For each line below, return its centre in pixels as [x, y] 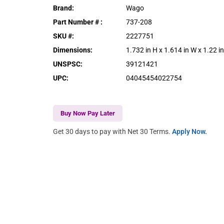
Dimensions [72, 50]
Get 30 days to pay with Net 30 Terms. [113, 131]
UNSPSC [67, 64]
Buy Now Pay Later [88, 113]
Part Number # [77, 22]
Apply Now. [190, 131]
